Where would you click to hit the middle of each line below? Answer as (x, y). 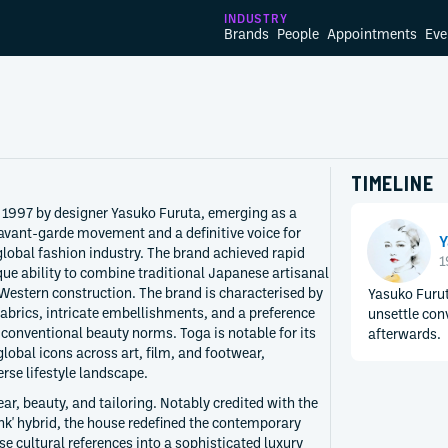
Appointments (372, 33)
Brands (246, 33)
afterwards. (404, 333)
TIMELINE (392, 183)
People (298, 33)
